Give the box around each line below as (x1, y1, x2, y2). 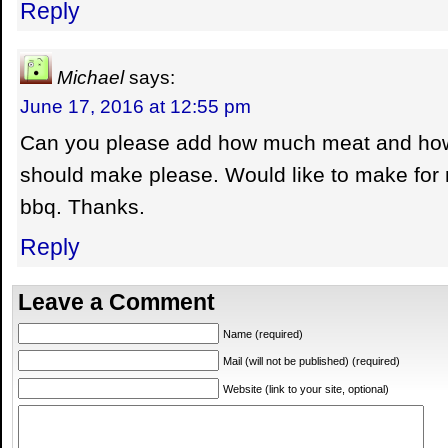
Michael (57, 65, 124, 88)
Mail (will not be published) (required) (223, 355, 400, 368)
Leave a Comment (18, 288, 215, 315)
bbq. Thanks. (20, 195, 145, 220)
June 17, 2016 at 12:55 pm (20, 94, 251, 117)
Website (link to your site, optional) (223, 382, 389, 395)
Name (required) (223, 327, 303, 340)
